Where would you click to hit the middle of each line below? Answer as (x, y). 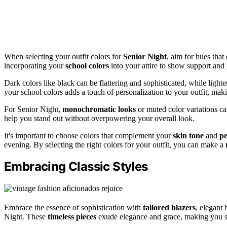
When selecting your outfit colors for (64, 56)
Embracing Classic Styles (76, 167)
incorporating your (35, 65)
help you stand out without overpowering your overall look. (99, 118)
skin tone (188, 135)
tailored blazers (169, 208)
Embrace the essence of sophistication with (73, 208)
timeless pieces (72, 217)
